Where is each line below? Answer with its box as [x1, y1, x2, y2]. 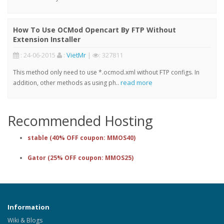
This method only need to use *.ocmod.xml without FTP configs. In [13, 67, 199, 76]
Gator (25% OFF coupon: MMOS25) [27, 153, 133, 162]
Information [7, 202, 49, 211]
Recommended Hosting [7, 111, 153, 130]
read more [120, 77, 152, 87]
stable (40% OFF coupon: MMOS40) [27, 133, 135, 142]
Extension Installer [13, 34, 80, 44]
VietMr [66, 50, 86, 59]
